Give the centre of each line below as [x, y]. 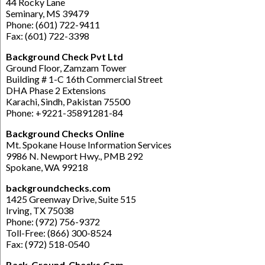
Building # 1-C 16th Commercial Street [84, 79]
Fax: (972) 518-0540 [48, 244]
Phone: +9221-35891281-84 [64, 112]
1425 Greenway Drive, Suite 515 [71, 199]
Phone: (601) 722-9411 [53, 24]
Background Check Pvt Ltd [64, 56]
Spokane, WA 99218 [47, 167]
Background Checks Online [65, 133]
